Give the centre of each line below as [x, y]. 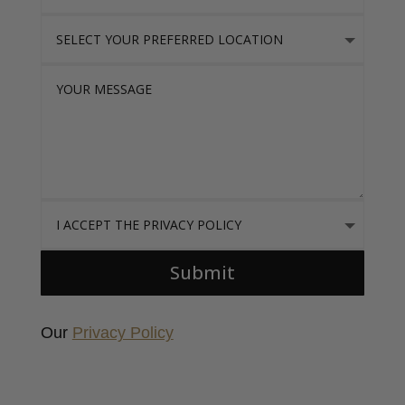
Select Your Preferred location [127, 25]
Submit [202, 273]
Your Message [81, 75]
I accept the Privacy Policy [115, 211]
